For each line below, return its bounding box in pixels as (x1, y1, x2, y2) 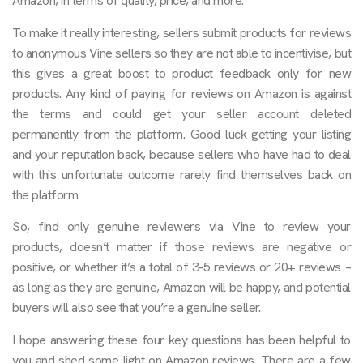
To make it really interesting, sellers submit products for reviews (12, 23, 351, 41)
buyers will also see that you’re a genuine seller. (12, 299, 260, 317)
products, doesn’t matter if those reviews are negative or (12, 238, 351, 256)
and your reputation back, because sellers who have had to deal (12, 145, 351, 163)
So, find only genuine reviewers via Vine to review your (12, 218, 351, 236)
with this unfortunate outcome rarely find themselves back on (12, 165, 351, 183)
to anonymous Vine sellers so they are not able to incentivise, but (12, 44, 351, 62)
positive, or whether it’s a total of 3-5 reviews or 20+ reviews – (12, 258, 351, 276)
